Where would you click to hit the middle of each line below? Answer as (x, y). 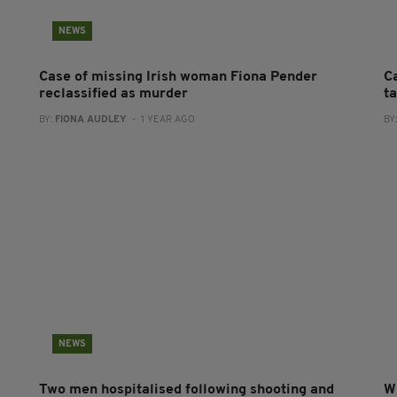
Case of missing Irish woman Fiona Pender (178, 77)
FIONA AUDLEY (90, 120)
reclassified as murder (113, 94)
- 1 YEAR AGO (160, 120)
